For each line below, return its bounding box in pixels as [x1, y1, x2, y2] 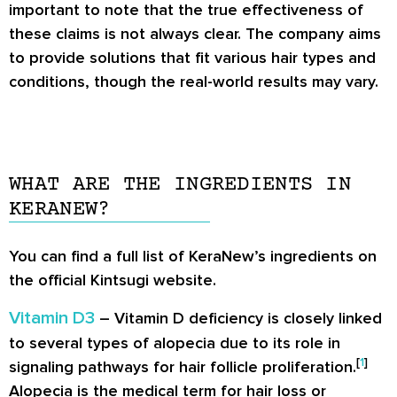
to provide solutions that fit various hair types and [9, 47, 376, 67]
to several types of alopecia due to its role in [9, 333, 340, 354]
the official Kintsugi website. [9, 269, 216, 290]
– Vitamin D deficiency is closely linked [95, 308, 382, 329]
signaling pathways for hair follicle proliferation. [9, 357, 356, 378]
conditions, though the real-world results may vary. [9, 71, 378, 91]
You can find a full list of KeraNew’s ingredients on [9, 245, 377, 266]
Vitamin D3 [9, 307, 95, 330]
